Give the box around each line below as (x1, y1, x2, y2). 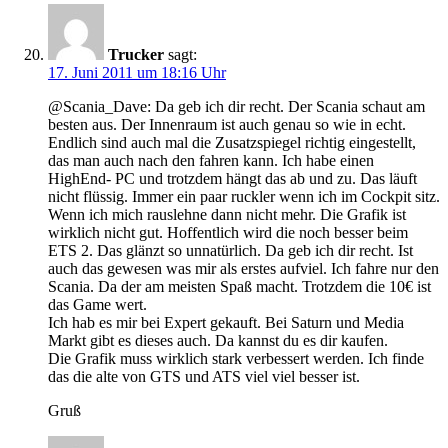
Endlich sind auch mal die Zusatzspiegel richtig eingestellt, (48, 134, 416, 152)
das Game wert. (48, 296, 147, 314)
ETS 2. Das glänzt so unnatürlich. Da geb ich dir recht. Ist (48, 242, 413, 260)
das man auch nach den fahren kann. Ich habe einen (48, 152, 374, 170)
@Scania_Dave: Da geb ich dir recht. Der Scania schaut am (48, 98, 425, 116)
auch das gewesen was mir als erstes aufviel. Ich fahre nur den (48, 260, 439, 278)
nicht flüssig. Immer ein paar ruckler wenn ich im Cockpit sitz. (48, 188, 440, 206)
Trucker (108, 46, 164, 64)
